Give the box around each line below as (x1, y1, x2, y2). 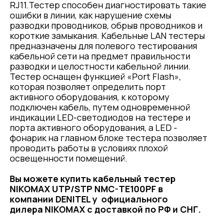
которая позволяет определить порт (10, 81, 166, 93)
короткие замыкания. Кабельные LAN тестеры (10, 30, 205, 42)
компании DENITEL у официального (10, 193, 168, 205)
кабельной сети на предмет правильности (10, 50, 190, 62)
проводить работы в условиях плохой (10, 142, 168, 154)
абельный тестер (98, 173, 176, 185)
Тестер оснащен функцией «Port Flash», (10, 71, 181, 83)
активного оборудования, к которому (10, 91, 169, 103)
